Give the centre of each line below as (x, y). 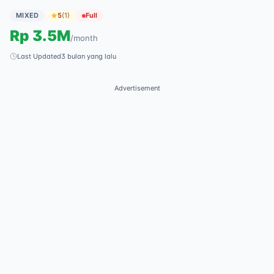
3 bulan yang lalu (89, 56)
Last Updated (39, 56)
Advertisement (137, 88)
